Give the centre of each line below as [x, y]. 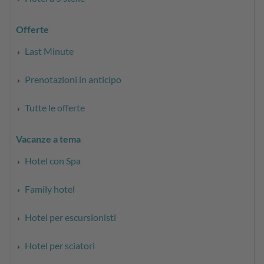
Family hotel [50, 189]
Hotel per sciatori [60, 245]
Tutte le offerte [55, 107]
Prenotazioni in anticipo [73, 79]
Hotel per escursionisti [71, 217]
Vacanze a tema [49, 138]
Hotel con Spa [53, 160]
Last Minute [49, 51]
